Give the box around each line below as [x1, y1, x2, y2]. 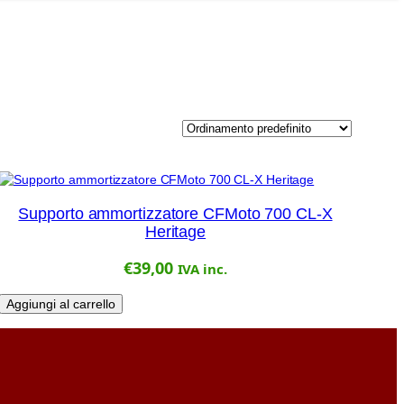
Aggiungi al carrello [6, 297, 115, 312]
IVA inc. [177, 260, 227, 279]
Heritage [144, 223, 207, 242]
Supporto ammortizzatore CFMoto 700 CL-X [18, 205, 333, 224]
